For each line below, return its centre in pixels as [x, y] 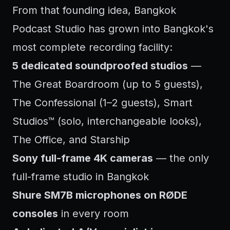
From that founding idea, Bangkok [94, 10]
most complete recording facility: [92, 47]
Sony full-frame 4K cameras [83, 158]
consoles [35, 214]
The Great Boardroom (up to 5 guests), [108, 84]
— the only [181, 158]
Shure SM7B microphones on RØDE [100, 195]
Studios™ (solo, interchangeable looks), [107, 121]
